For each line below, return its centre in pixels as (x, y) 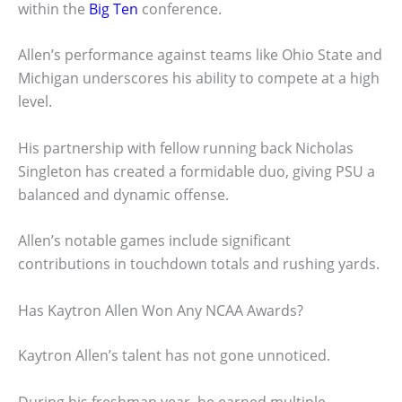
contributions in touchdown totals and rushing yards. (199, 264)
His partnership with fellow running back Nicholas (186, 148)
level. (35, 102)
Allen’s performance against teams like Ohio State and (200, 55)
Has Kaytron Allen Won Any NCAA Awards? (161, 311)
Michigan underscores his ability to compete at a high (199, 79)
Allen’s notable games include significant (154, 241)
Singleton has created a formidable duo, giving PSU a (197, 171)
